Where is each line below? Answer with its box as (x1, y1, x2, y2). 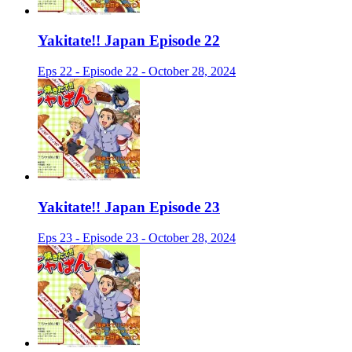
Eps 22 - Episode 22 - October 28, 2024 (38, 64, 236, 79)
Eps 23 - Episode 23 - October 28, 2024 (38, 230, 236, 244)
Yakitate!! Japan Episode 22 (38, 32, 220, 49)
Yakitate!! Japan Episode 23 (38, 198, 220, 215)
